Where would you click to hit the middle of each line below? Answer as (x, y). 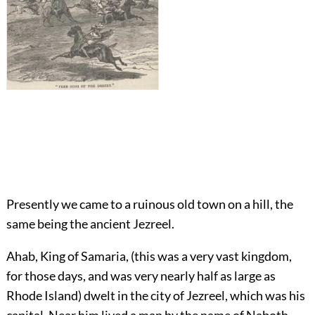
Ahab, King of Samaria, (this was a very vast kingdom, (149, 256)
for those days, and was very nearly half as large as (141, 276)
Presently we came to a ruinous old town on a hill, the (149, 204)
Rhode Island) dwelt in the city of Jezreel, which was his (155, 296)
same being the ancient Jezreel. (90, 224)
